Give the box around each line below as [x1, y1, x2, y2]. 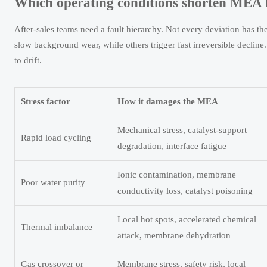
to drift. [14, 55, 42, 66]
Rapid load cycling [21, 133, 91, 143]
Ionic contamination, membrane [117, 170, 236, 180]
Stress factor [21, 97, 70, 107]
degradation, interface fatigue [117, 141, 226, 151]
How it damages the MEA [117, 97, 218, 107]
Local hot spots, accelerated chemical [117, 215, 256, 225]
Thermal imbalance [21, 222, 92, 232]
